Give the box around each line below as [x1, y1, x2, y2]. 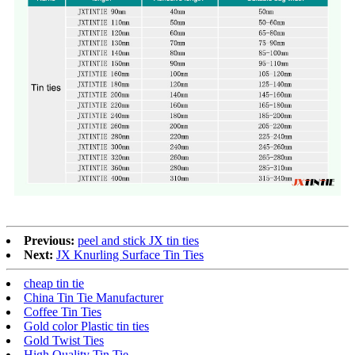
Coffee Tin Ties [24, 305, 101, 319]
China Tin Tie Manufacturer [24, 291, 163, 305]
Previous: [24, 234, 74, 248]
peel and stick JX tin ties [78, 234, 199, 248]
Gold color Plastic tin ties [24, 319, 149, 334]
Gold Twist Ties [24, 334, 104, 348]
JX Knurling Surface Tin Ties [56, 248, 204, 262]
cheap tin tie [24, 277, 84, 291]
